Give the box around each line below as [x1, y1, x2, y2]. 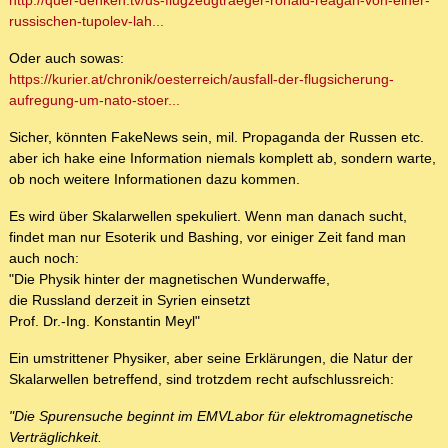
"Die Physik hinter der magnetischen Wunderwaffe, [9, 271, 330, 288]
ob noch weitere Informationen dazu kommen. [9, 171, 300, 188]
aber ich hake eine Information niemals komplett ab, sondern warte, [9, 150, 436, 167]
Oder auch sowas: [9, 50, 124, 67]
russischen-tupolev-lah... [9, 13, 164, 30]
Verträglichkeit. [9, 429, 102, 446]
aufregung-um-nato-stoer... [9, 92, 180, 109]
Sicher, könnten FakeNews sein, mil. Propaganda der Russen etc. [9, 129, 424, 146]
